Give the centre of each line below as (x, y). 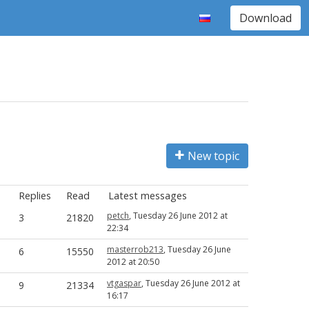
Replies (34, 196)
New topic (213, 156)
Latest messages (147, 196)
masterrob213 (135, 249)
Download (266, 18)
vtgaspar (124, 283)
